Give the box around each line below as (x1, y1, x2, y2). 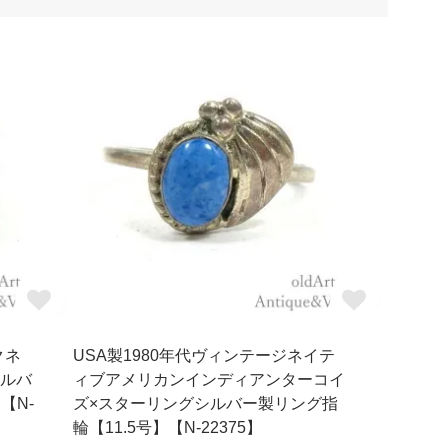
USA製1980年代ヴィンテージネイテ (73, 347, 336, 365)
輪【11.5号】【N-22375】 (73, 419, 263, 437)
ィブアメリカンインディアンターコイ (73, 371, 346, 389)
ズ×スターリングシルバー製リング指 (73, 395, 339, 413)
